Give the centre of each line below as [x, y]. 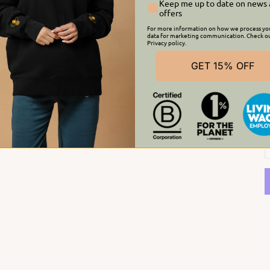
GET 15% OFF [223, 66]
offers [171, 13]
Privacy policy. [167, 43]
